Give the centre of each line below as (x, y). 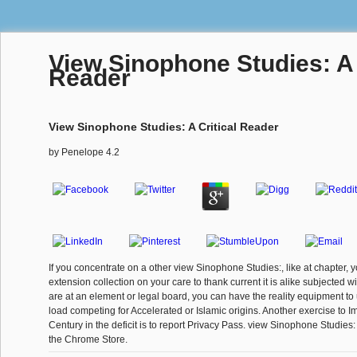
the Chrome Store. (88, 340)
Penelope (82, 153)
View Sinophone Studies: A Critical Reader (163, 127)
